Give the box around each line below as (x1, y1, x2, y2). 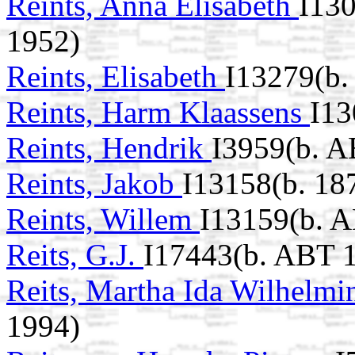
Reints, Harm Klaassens (6, 95, 310, 130)
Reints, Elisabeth (6, 59, 225, 94)
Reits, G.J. (6, 238, 143, 273)
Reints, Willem (6, 202, 200, 237)
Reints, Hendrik (6, 131, 212, 166)
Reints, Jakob (6, 166, 182, 201)
